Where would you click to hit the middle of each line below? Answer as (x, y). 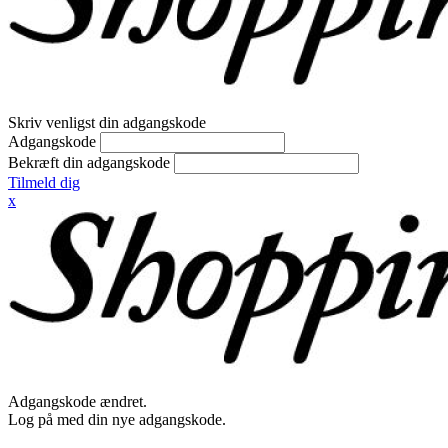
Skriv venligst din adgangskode (107, 122)
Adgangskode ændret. (77, 401)
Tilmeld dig (44, 182)
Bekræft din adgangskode (89, 162)
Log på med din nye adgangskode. (117, 419)
